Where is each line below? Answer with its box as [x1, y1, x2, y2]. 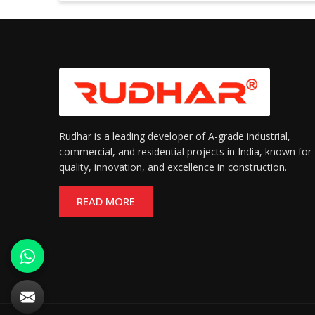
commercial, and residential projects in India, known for [59, 144, 311, 158]
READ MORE [77, 193, 135, 208]
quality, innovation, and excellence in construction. [59, 160, 287, 174]
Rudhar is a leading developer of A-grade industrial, [59, 129, 290, 143]
